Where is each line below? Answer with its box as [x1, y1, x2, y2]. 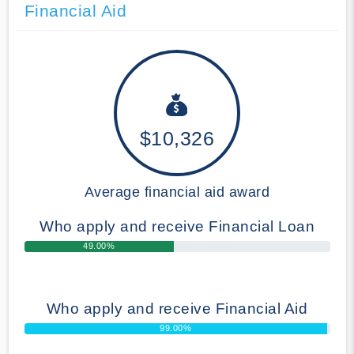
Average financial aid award [84, 183, 270, 200]
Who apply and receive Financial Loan [40, 217, 314, 235]
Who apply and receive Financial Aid [46, 299, 308, 317]
